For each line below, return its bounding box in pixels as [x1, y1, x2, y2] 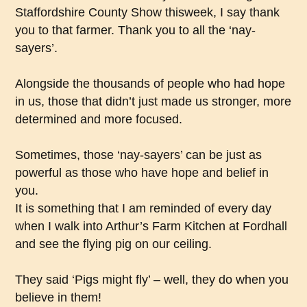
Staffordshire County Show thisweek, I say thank [15, 5, 280, 20]
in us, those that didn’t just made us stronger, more [15, 95, 292, 109]
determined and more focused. [15, 112, 183, 127]
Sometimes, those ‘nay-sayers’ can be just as [15, 148, 262, 162]
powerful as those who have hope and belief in [15, 166, 269, 180]
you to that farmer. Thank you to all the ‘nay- [15, 23, 256, 38]
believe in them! [15, 291, 102, 305]
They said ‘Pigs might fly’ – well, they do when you [15, 273, 289, 287]
